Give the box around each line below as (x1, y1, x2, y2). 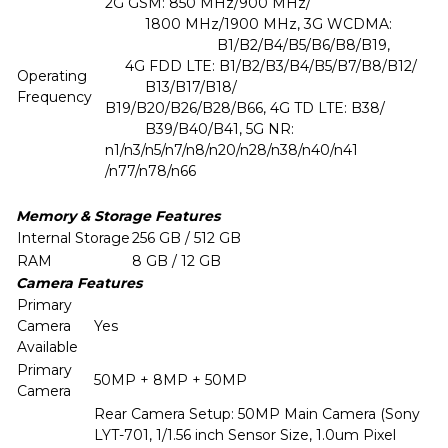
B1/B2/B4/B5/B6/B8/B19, (105, 36, 394, 54)
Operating (17, 67, 87, 85)
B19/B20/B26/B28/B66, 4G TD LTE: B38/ (105, 99, 385, 117)
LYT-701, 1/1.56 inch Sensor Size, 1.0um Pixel (94, 426, 396, 444)
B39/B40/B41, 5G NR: (105, 120, 366, 138)
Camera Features (16, 274, 142, 292)
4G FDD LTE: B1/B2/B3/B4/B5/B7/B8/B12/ (105, 57, 417, 75)
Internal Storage (17, 229, 130, 247)
